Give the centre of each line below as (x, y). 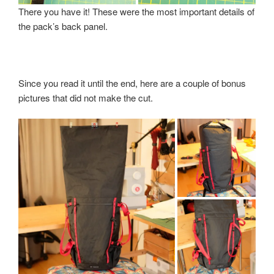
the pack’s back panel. (63, 26)
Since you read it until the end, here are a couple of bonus (132, 83)
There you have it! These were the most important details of (136, 11)
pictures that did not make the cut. (86, 97)
